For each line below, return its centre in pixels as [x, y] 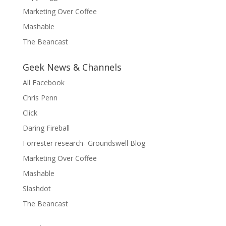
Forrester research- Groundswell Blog [84, 143]
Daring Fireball [46, 128]
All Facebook [43, 82]
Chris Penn [40, 98]
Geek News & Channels [72, 67]
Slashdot [37, 188]
